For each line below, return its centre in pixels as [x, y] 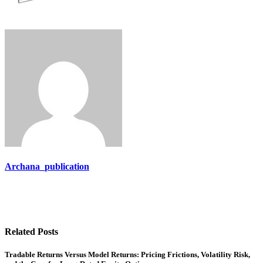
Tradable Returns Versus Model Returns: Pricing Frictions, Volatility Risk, [127, 254]
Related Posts [31, 231]
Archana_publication [47, 167]
